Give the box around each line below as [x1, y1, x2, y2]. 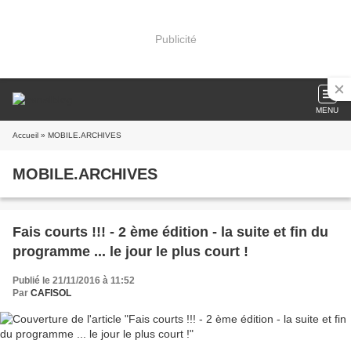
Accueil [13, 131, 38, 139]
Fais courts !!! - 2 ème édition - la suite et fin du [13, 224, 328, 240]
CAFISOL [31, 288, 71, 299]
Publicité [154, 32, 197, 45]
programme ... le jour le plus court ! [13, 244, 248, 259]
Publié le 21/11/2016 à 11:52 [13, 275, 135, 286]
